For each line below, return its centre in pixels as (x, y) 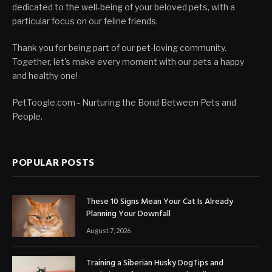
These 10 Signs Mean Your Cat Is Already (160, 202)
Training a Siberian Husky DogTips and (155, 263)
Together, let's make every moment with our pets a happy (128, 62)
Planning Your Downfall (128, 214)
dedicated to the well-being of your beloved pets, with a (124, 7)
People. (27, 117)
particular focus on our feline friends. (85, 21)
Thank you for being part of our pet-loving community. (119, 48)
